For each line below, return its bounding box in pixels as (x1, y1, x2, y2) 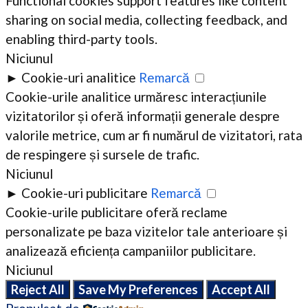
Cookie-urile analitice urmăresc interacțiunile (5, 89, 267, 105)
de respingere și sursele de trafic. (5, 146, 199, 163)
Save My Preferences (78, 282, 198, 298)
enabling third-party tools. (5, 31, 157, 47)
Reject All (11, 282, 65, 298)
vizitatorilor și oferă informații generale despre (5, 108, 280, 124)
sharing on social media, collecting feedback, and (5, 12, 287, 28)
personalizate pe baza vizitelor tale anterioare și (5, 223, 287, 240)
